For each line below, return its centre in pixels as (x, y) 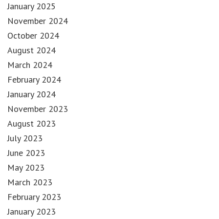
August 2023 (32, 123)
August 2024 (32, 50)
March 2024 (30, 65)
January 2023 (32, 211)
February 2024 (34, 79)
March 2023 (30, 182)
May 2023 (26, 167)
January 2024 (32, 94)
